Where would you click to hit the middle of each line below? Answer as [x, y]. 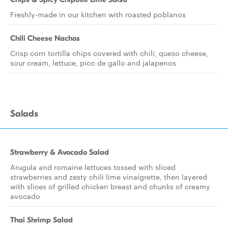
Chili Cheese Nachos [45, 38]
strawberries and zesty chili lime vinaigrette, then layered [109, 177]
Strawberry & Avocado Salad [60, 152]
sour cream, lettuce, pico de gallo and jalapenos [93, 63]
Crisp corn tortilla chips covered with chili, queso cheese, [109, 53]
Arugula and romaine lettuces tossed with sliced [93, 167]
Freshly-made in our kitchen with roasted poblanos [98, 14]
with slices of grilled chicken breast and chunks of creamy [110, 186]
